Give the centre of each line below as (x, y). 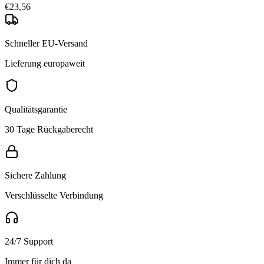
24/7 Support (29, 241)
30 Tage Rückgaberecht (49, 129)
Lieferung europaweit (45, 63)
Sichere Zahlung (35, 175)
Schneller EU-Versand (46, 43)
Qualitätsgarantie (36, 109)
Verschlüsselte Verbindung (54, 195)
